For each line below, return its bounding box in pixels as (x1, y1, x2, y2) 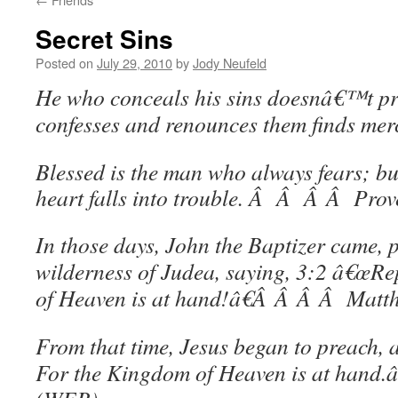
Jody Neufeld (193, 53, 267, 72)
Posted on (36, 53, 93, 72)
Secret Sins (36, 20, 173, 57)
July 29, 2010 (97, 53, 172, 72)
